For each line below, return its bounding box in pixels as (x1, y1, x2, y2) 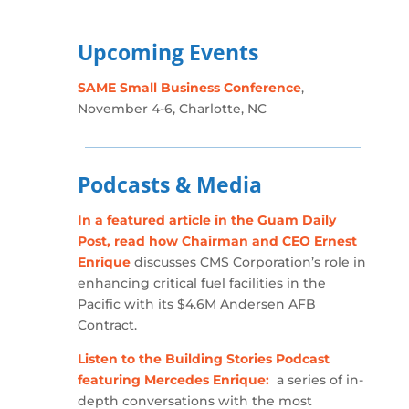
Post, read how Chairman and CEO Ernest (77, 233, 357, 249)
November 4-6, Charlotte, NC (77, 100, 267, 117)
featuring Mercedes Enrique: (77, 372, 273, 388)
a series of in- (272, 372, 363, 388)
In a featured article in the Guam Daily (77, 212, 336, 228)
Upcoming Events (77, 37, 258, 67)
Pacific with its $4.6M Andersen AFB (77, 296, 316, 312)
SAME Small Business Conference (77, 79, 301, 96)
